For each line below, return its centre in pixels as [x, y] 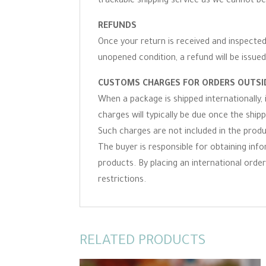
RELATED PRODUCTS [143, 242]
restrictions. [122, 180]
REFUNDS [118, 27]
